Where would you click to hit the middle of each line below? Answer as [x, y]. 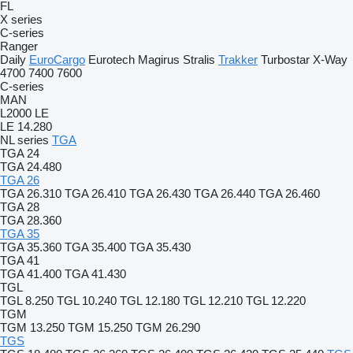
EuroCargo [57, 59]
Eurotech [111, 59]
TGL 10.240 [87, 301]
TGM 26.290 [168, 327]
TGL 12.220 [276, 301]
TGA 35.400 [95, 247]
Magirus [159, 59]
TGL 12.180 [150, 301]
